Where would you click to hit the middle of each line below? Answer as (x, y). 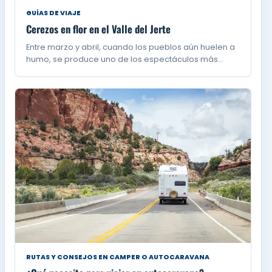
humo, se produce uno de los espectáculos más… (125, 59)
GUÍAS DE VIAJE (54, 13)
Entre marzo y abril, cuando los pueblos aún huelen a (131, 47)
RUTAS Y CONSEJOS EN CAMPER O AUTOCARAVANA (118, 257)
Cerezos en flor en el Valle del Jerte (99, 29)
